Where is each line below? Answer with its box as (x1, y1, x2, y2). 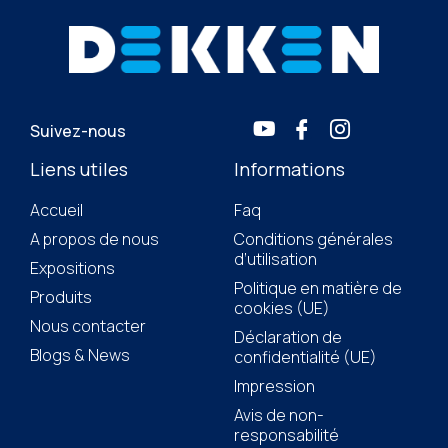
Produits (30, 286, 92, 309)
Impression (234, 375, 315, 398)
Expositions (30, 257, 115, 280)
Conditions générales (234, 228, 393, 251)
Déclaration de (234, 326, 342, 349)
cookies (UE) (234, 297, 330, 320)
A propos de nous (30, 228, 159, 251)
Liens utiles (30, 157, 128, 182)
